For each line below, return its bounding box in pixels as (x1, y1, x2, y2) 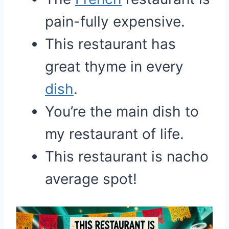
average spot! (45, 170, 137, 188)
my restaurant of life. (45, 125, 184, 143)
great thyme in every (45, 58, 184, 75)
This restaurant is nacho (45, 148, 209, 165)
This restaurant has (45, 35, 176, 53)
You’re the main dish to (45, 103, 199, 120)
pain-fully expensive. (45, 13, 185, 30)
